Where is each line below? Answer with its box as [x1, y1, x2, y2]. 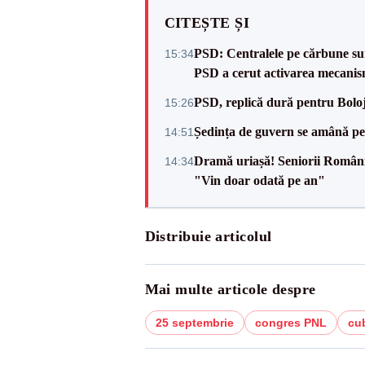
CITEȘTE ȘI [164, 15, 249, 31]
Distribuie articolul [144, 228, 272, 244]
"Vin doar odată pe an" [193, 174, 325, 187]
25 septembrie [155, 316, 234, 329]
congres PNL [254, 316, 327, 329]
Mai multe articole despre [144, 281, 316, 297]
